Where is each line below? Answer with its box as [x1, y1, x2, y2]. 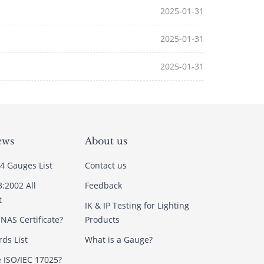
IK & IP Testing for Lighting [84, 200, 189, 211]
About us [84, 135, 127, 147]
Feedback [84, 180, 122, 191]
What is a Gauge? [84, 234, 153, 245]
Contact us [84, 160, 127, 171]
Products [84, 214, 120, 225]
